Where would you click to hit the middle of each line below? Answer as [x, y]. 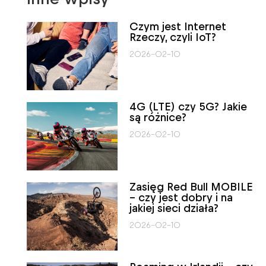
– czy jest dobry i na [181, 198]
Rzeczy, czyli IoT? [173, 38]
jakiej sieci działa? [174, 208]
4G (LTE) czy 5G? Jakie [189, 107]
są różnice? [158, 118]
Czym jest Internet [178, 27]
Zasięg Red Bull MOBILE [191, 187]
